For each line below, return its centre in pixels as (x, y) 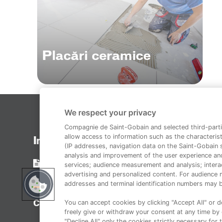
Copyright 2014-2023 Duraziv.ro (106, 204)
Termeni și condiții (80, 163)
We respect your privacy (110, 112)
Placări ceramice (96, 56)
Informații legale (73, 141)
